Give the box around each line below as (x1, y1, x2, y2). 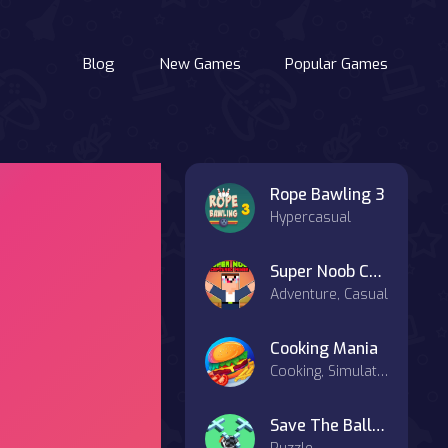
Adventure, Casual (270, 285, 388, 304)
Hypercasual (270, 208, 351, 227)
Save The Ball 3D (372, 415, 385, 436)
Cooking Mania (270, 338, 378, 359)
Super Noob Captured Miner (369, 261, 382, 282)
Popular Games (285, 54, 388, 74)
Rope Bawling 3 (270, 184, 385, 205)
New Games (159, 54, 241, 74)
